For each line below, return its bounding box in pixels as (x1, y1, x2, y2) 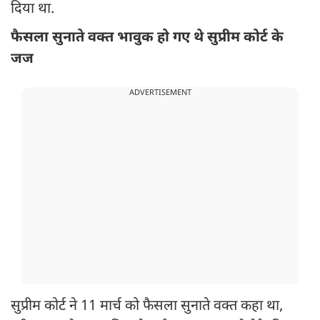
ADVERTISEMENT (129, 88, 191, 99)
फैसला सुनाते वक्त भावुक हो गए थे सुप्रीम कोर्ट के (11, 29, 284, 48)
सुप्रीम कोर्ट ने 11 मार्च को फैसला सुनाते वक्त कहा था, (11, 297, 283, 316)
